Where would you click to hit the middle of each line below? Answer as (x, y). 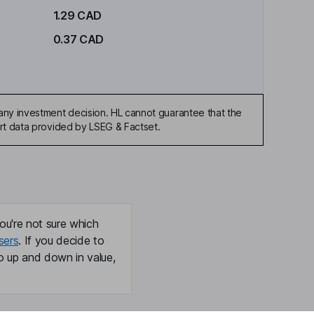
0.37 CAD (78, 39)
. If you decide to (61, 240)
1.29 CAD (77, 15)
